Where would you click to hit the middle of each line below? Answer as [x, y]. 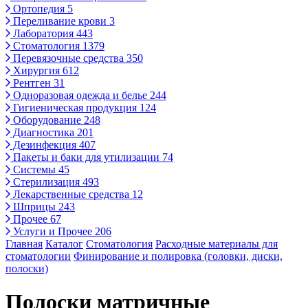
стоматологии [38, 256]
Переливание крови [60, 21]
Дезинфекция [45, 145]
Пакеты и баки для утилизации [86, 157]
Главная [24, 244]
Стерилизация [46, 182]
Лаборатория [43, 33]
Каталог [64, 244]
